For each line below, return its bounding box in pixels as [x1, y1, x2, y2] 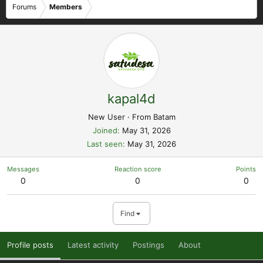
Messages [7, 165, 39, 173]
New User [87, 112, 125, 122]
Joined [92, 126, 117, 135]
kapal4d [107, 91, 156, 106]
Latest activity [68, 240, 119, 249]
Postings [133, 240, 164, 249]
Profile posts [7, 240, 53, 249]
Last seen [87, 139, 123, 149]
